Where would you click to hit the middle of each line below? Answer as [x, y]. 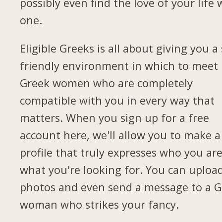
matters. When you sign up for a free [115, 117]
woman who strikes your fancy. [100, 204]
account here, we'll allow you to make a [120, 135]
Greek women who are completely [107, 83]
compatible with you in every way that [117, 100]
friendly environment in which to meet [119, 65]
